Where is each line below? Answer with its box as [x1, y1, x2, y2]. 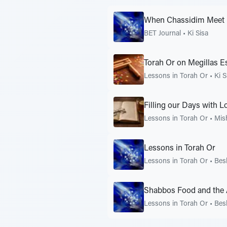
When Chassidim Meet [144, 16, 224, 25]
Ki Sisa [187, 30, 208, 37]
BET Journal [144, 30, 181, 37]
